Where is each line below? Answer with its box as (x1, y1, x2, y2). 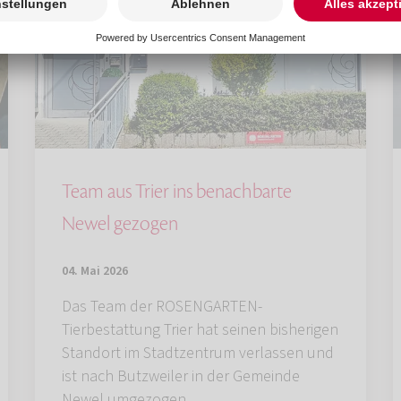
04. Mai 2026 (62, 261, 128, 280)
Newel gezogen (62, 210, 178, 236)
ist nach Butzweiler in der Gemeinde (62, 364, 300, 388)
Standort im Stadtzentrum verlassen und (62, 341, 334, 364)
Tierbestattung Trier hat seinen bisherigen (62, 318, 338, 341)
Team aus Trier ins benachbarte (62, 178, 292, 204)
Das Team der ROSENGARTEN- (62, 294, 262, 318)
